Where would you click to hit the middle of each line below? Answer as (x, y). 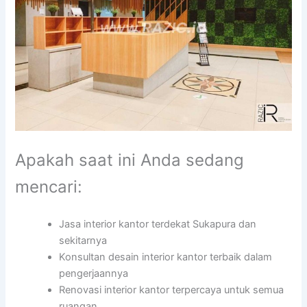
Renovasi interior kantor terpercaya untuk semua (172, 290)
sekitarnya (83, 241)
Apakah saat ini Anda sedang (130, 160)
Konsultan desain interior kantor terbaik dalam (166, 257)
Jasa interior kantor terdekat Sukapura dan (158, 224)
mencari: (49, 187)
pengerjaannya (94, 274)
